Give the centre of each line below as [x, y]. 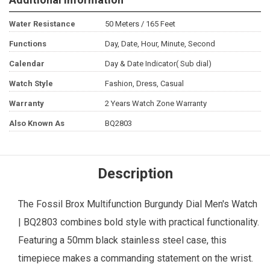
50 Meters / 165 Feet [140, 24]
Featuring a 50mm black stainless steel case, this [122, 240]
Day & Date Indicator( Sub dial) [158, 64]
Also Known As [37, 124]
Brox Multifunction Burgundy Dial [135, 204]
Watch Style [31, 84]
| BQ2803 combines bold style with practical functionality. [139, 222]
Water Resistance [42, 24]
